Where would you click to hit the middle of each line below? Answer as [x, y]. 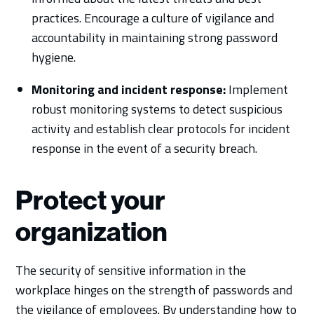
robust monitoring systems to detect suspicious [157, 109]
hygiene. [53, 57]
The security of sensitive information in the [131, 270]
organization [92, 232]
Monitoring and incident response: [128, 89]
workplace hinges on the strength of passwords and [154, 289]
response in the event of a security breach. [144, 148]
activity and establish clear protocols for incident [161, 128]
